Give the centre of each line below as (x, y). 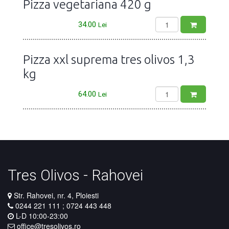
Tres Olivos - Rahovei (75, 175)
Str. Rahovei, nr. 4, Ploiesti (56, 195)
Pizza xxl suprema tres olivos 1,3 (109, 60)
